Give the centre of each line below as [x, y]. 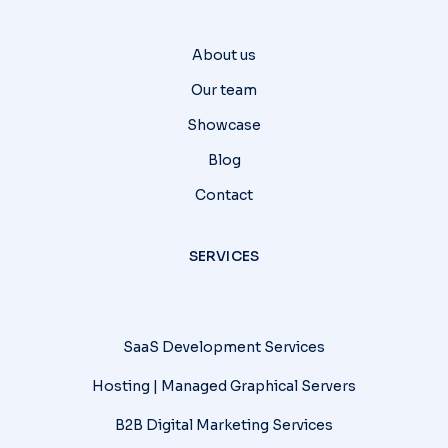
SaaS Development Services [224, 346]
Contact [224, 194]
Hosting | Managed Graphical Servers [224, 385]
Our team [224, 89]
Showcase [224, 124]
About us [224, 54]
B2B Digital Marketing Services [224, 424]
